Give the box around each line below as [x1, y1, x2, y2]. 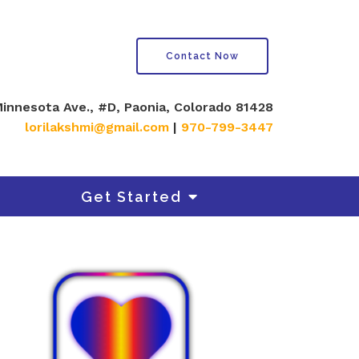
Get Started [80, 188, 182, 205]
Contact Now [166, 50, 239, 62]
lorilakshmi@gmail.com [25, 119, 169, 135]
